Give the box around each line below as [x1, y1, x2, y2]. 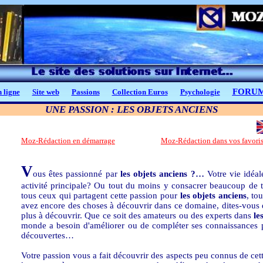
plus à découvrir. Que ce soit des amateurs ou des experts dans [21, 211, 254, 220]
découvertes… [21, 231, 74, 240]
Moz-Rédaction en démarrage [21, 136, 115, 145]
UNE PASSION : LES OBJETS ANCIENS [45, 104, 218, 115]
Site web [32, 87, 59, 96]
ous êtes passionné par [32, 169, 120, 178]
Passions [71, 87, 100, 96]
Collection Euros [112, 87, 168, 96]
